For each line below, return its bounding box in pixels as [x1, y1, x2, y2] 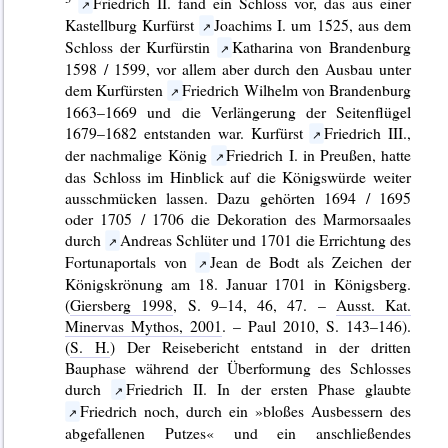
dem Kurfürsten [65, 78, 168, 100]
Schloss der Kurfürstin [65, 35, 218, 57]
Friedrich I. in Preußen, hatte [226, 143, 412, 165]
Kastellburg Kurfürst [65, 13, 200, 35]
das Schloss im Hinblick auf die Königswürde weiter [65, 165, 412, 187]
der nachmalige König [65, 143, 212, 165]
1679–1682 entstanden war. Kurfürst [65, 121, 310, 143]
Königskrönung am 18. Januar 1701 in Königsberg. [65, 272, 412, 294]
